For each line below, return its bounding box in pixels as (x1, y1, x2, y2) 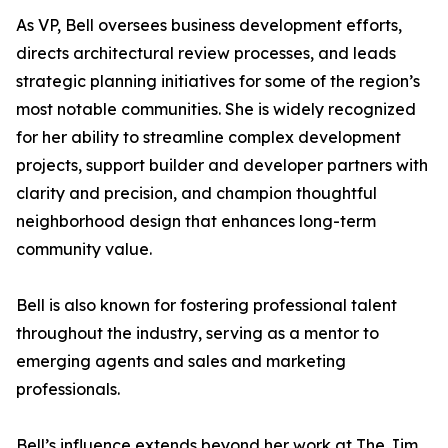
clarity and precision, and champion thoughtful (16, 183, 377, 204)
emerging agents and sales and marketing (16, 351, 346, 372)
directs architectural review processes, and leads (16, 43, 396, 64)
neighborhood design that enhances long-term (16, 211, 376, 232)
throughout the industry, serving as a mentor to (16, 323, 379, 344)
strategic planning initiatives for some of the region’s (16, 71, 420, 92)
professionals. (16, 379, 120, 400)
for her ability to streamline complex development (16, 127, 401, 148)
